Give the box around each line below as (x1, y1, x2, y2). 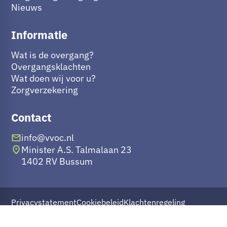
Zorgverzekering (11, 84, 78, 96)
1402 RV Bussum (21, 155, 93, 167)
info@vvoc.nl (21, 132, 74, 144)
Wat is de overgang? (11, 49, 94, 61)
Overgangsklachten (11, 61, 91, 73)
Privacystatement (11, 197, 77, 207)
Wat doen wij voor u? (11, 72, 96, 85)
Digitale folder (11, 206, 62, 217)
